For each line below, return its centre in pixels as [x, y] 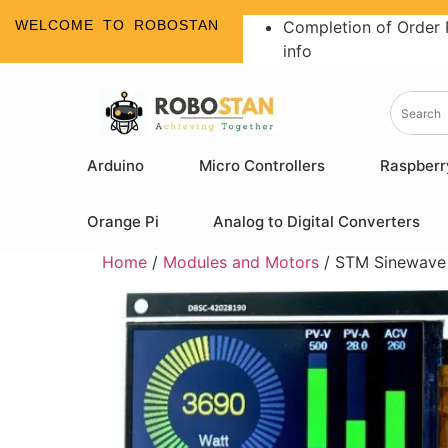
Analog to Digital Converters [316, 221]
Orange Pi [122, 221]
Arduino [116, 165]
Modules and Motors [241, 262]
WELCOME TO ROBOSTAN [117, 25]
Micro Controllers [262, 165]
